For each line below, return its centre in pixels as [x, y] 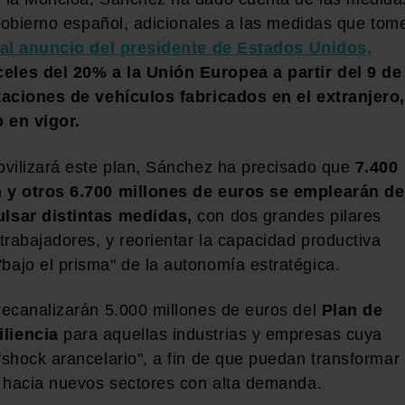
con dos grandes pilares [287, 216]
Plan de [352, 311]
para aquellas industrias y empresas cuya [220, 335]
